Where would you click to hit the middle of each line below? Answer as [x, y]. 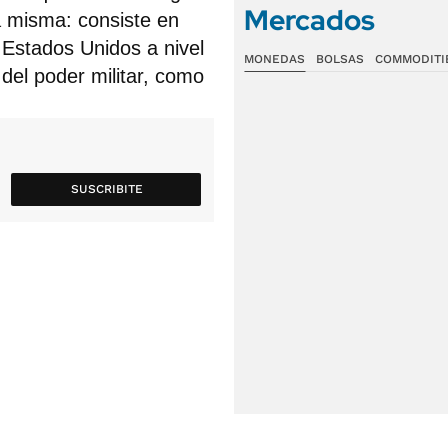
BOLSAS [339, 59]
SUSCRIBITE [106, 189]
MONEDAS [274, 59]
